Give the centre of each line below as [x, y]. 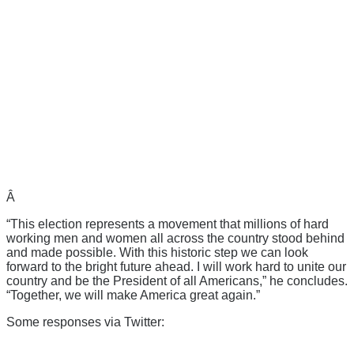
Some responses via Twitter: [85, 322]
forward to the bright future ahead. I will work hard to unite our [176, 266]
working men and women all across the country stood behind [175, 238]
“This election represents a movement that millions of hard [168, 224]
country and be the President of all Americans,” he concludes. [177, 281]
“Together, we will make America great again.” [133, 295]
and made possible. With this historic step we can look [157, 252]
